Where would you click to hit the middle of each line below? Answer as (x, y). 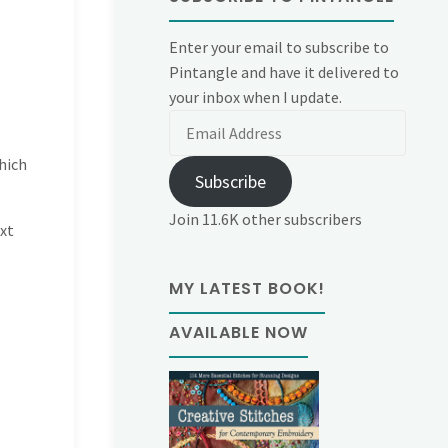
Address (195, 146)
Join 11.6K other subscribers (266, 219)
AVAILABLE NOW (239, 333)
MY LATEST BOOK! (247, 289)
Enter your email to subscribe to (279, 47)
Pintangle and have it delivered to (284, 72)
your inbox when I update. (256, 97)
